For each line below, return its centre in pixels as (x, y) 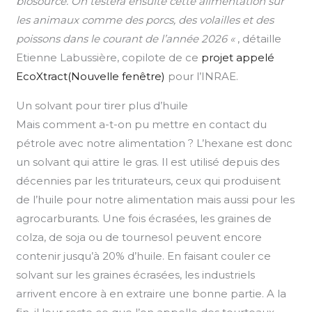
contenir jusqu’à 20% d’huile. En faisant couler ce (144, 256)
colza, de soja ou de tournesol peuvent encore (139, 237)
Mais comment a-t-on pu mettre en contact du (142, 124)
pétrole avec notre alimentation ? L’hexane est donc (155, 143)
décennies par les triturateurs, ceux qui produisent (149, 180)
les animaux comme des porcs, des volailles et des (145, 19)
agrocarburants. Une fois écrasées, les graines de (144, 218)
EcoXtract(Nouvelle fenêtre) (91, 76)
